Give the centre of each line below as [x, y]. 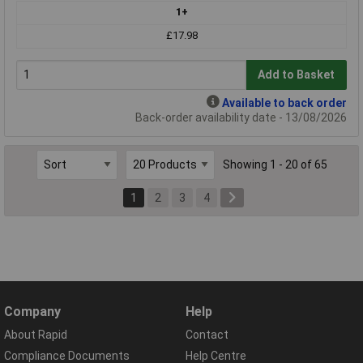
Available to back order [284, 102]
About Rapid [36, 335]
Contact [207, 335]
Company [32, 312]
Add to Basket [297, 75]
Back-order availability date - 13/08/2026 [241, 117]
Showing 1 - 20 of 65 [275, 165]
